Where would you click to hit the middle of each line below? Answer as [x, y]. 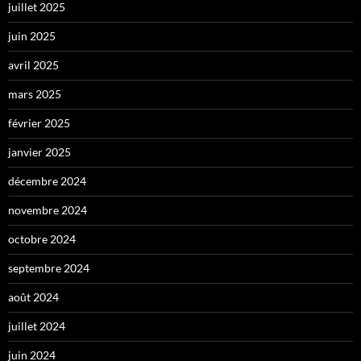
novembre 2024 [48, 210]
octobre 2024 [42, 239]
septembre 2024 [49, 268]
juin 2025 [32, 36]
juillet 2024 [37, 326]
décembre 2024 [47, 181]
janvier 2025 [39, 152]
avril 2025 [33, 65]
